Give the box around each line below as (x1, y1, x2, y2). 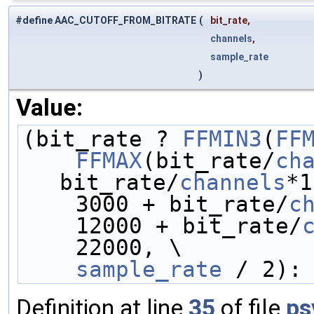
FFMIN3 (182, 126, 262, 152)
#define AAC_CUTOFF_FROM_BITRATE (15, 15, 196, 27)
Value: (16, 94, 83, 122)
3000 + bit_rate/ (76, 191, 289, 217)
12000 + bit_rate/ (76, 213, 302, 239)
